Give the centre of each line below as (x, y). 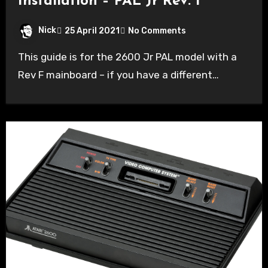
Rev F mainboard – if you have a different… (118, 75)
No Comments (157, 31)
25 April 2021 (92, 31)
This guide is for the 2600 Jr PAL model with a (21, 57)
